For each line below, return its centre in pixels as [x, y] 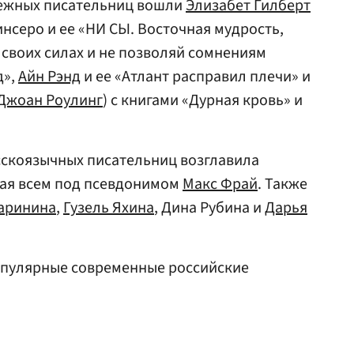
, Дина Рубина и [209, 208]
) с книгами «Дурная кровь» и [203, 100]
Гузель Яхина [109, 208]
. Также [282, 184]
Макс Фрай [220, 184]
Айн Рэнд [49, 77]
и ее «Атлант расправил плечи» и [196, 77]
